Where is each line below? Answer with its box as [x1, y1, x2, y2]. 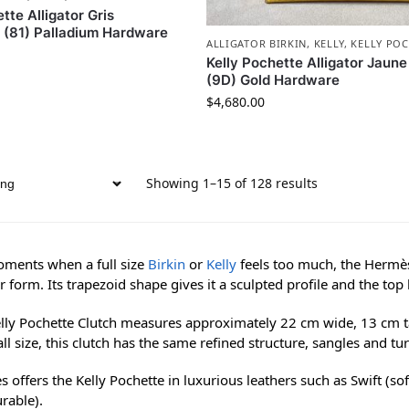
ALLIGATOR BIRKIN [205, 37, 308, 51]
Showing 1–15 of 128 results [145, 174, 318, 193]
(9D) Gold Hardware [205, 71, 340, 89]
